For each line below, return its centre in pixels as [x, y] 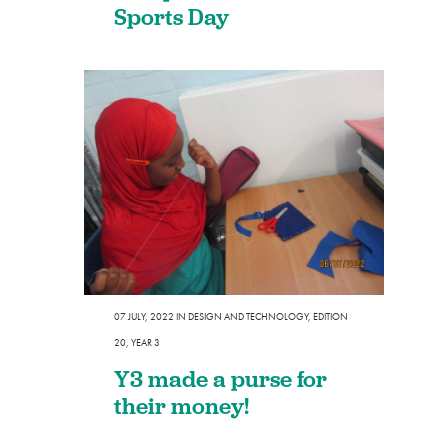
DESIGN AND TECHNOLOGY [248, 316]
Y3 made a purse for [220, 378]
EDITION [330, 316]
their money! [181, 405]
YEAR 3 [145, 342]
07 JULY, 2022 [144, 316]
